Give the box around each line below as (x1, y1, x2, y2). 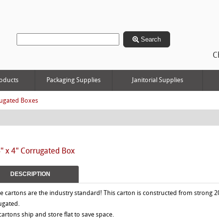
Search (139, 36, 161, 43)
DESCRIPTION (10, 171, 50, 178)
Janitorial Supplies (131, 77, 183, 84)
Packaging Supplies (46, 77, 101, 84)
